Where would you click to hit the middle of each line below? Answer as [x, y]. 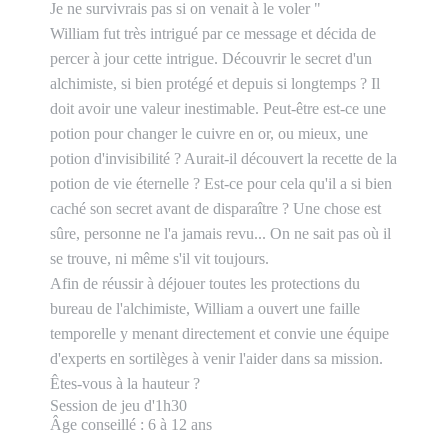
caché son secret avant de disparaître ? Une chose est [215, 209]
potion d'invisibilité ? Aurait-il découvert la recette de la [223, 159]
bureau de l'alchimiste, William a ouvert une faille [205, 309]
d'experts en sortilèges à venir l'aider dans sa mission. [216, 359]
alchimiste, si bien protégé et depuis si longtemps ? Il [215, 84]
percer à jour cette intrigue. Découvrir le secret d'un [211, 59]
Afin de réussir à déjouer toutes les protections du [205, 284]
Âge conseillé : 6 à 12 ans [131, 425]
